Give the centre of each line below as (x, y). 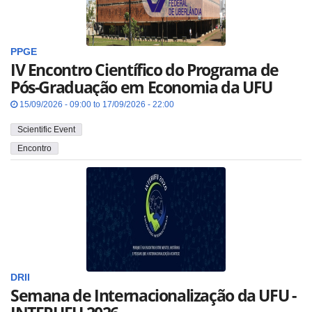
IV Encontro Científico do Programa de (145, 69)
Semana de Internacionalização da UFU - (153, 296)
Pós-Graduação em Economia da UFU (141, 87)
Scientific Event (46, 130)
